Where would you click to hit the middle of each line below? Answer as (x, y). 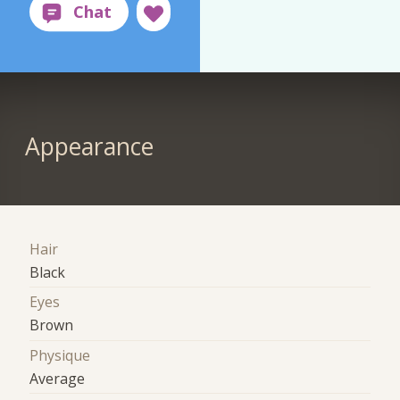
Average (58, 378)
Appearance (89, 147)
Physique (60, 355)
